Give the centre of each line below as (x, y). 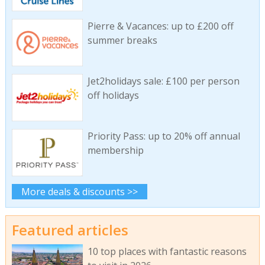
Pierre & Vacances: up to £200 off (160, 26)
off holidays (113, 96)
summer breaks (122, 41)
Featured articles (70, 230)
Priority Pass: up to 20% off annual (164, 136)
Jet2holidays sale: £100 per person (163, 81)
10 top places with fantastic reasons (167, 252)
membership (115, 150)
